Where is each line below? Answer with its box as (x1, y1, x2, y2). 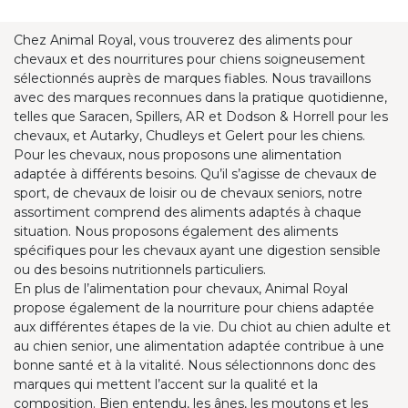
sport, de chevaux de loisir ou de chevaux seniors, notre (14, 184, 362, 201)
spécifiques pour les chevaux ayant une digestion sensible (14, 241, 381, 259)
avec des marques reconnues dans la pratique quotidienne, (14, 88, 387, 106)
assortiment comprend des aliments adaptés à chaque (14, 203, 362, 220)
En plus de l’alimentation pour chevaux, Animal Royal (14, 280, 348, 297)
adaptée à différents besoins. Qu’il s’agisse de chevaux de (14, 165, 377, 182)
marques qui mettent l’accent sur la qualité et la (14, 375, 318, 393)
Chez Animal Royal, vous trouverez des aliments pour (14, 31, 352, 48)
